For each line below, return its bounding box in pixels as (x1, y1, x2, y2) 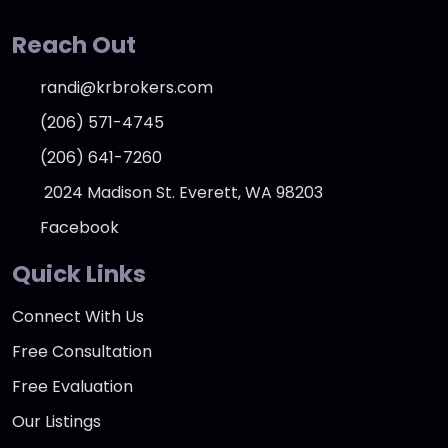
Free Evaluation (12, 375, 133, 399)
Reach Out (12, 28, 136, 61)
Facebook (40, 216, 119, 240)
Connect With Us (12, 305, 144, 329)
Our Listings (12, 410, 101, 434)
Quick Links (12, 258, 146, 291)
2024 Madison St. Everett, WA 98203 (40, 181, 323, 205)
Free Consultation (12, 340, 152, 364)
